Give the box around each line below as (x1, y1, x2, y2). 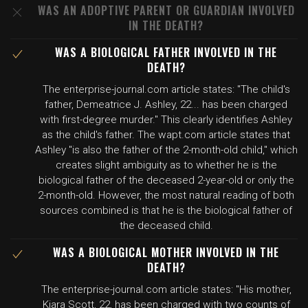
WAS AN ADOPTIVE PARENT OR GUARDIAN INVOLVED (37, 2, 295, 19)
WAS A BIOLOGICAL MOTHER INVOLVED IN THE (53, 244, 279, 261)
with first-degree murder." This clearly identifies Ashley (40, 113, 292, 126)
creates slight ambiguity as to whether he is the (55, 159, 277, 171)
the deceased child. (119, 219, 213, 232)
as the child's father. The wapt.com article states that (42, 129, 290, 141)
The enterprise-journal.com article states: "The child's (42, 83, 290, 96)
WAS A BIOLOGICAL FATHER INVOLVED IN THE (55, 44, 277, 60)
